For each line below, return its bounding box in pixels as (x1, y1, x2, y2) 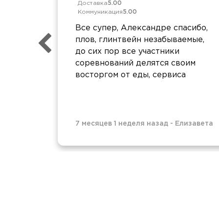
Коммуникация (78, 9, 123, 15)
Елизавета (175, 120, 213, 127)
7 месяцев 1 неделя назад (75, 120, 168, 127)
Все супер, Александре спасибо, (75, 24, 208, 32)
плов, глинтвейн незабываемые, (75, 36, 204, 44)
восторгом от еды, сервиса (75, 71, 186, 79)
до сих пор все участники (75, 47, 179, 55)
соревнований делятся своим (75, 59, 196, 67)
